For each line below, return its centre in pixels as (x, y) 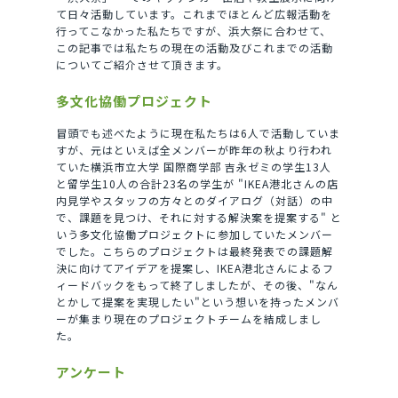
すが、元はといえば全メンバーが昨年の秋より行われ (194, 150)
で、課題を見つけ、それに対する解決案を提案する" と (199, 218)
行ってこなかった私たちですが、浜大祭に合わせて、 (193, 31)
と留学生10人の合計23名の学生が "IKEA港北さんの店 (197, 184)
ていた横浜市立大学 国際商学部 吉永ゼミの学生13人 (193, 167)
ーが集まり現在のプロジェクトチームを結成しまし (188, 319)
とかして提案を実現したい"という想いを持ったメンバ (197, 302)
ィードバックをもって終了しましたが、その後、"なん (197, 285)
